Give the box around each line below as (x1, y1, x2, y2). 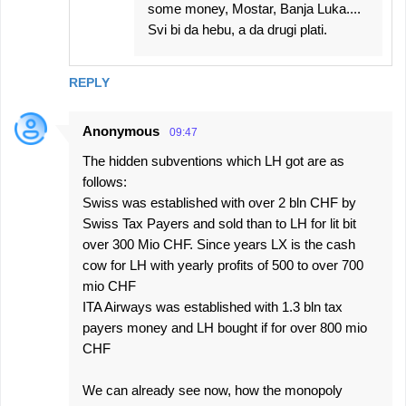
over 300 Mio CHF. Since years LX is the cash (82, 237, 355, 253)
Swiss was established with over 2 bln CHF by (82, 195, 356, 211)
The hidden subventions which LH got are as (82, 153, 344, 169)
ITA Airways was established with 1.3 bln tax (82, 299, 343, 315)
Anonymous (82, 123, 159, 140)
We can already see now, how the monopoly (82, 382, 343, 399)
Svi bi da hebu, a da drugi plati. (148, 22, 327, 38)
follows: (82, 174, 127, 190)
